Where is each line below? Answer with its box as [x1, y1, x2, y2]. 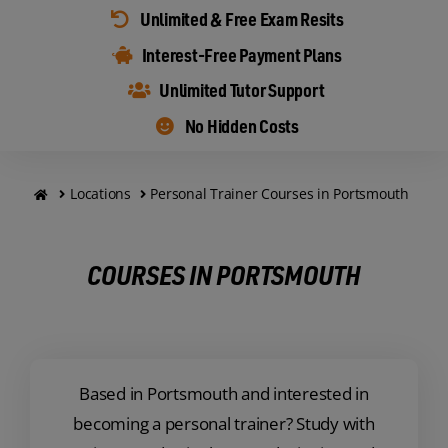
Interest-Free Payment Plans [141, 42, 342, 66]
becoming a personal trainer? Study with [73, 412, 375, 436]
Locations [70, 184, 131, 204]
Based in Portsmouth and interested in [79, 382, 369, 406]
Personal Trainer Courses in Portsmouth [150, 184, 409, 204]
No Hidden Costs [184, 114, 299, 138]
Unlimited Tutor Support [159, 78, 325, 102]
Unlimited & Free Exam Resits [139, 7, 344, 31]
